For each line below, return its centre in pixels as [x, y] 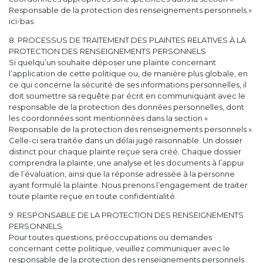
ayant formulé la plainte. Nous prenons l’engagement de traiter [128, 185]
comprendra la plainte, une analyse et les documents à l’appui [126, 163]
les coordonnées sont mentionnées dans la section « [108, 118]
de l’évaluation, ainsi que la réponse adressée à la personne [122, 174]
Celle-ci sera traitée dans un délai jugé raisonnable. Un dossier [126, 141]
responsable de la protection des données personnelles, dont [127, 107]
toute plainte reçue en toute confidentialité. [93, 196]
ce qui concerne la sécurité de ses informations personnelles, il [128, 85]
